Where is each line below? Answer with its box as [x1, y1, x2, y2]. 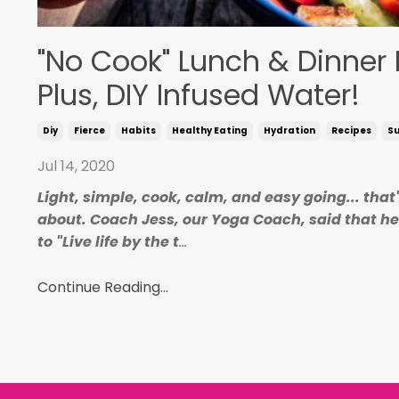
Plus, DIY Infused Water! [37, 74, 360, 115]
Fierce [74, 123, 105, 137]
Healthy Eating [172, 123, 248, 137]
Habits [121, 123, 156, 137]
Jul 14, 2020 [37, 155, 115, 176]
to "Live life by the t [37, 231, 179, 252]
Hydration [264, 123, 315, 137]
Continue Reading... [37, 276, 168, 297]
